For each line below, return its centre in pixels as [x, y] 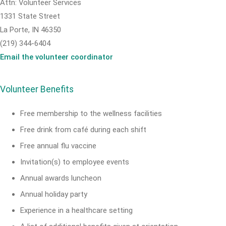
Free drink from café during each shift [83, 130]
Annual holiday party [54, 194]
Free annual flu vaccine [58, 146]
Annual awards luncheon [61, 178]
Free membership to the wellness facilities [91, 114]
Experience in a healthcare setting [76, 210]
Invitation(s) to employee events [75, 162]
